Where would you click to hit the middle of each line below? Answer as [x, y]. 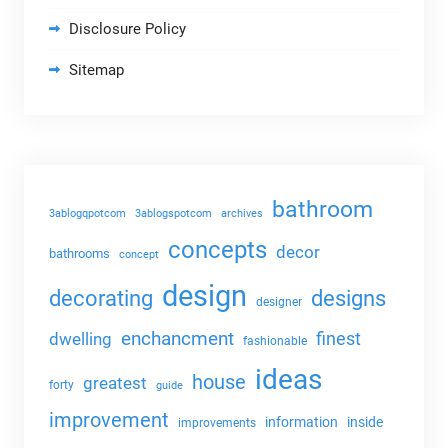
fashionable [274, 341]
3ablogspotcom [173, 214]
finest [338, 339]
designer [278, 302]
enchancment [177, 339]
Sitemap [96, 70]
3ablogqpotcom [87, 214]
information [301, 422]
